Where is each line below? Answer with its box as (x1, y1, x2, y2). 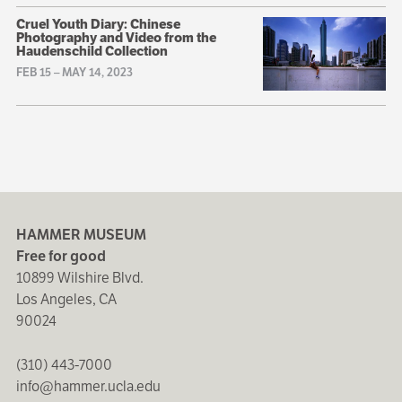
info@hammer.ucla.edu (15, 377, 161, 397)
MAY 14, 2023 (61, 64, 133, 80)
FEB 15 (15, 64, 51, 80)
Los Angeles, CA (15, 290, 117, 310)
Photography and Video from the (15, 28, 216, 46)
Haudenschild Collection (15, 41, 168, 59)
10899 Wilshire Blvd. (15, 268, 144, 288)
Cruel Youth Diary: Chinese (15, 14, 180, 32)
